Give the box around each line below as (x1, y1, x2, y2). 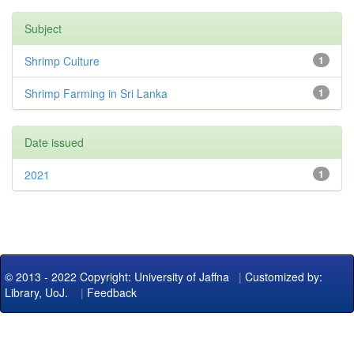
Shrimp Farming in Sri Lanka (24, 85, 168, 102)
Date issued (24, 134, 84, 151)
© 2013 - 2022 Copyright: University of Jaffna (5, 269, 232, 285)
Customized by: (245, 269, 322, 285)
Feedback (87, 284, 137, 301)
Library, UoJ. (5, 284, 68, 301)
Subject (24, 21, 62, 37)
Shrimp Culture (24, 53, 100, 70)
